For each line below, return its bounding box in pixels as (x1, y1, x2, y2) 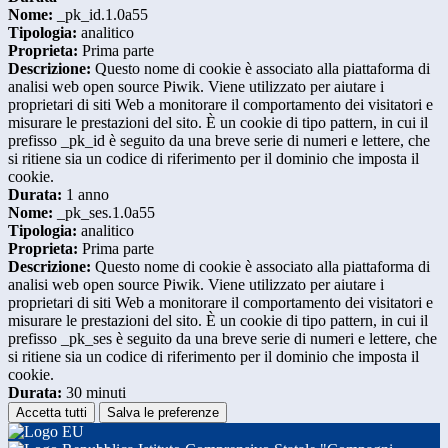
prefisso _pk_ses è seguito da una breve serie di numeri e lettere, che (8, 330, 437, 348)
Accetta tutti (16, 405, 87, 421)
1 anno (62, 186, 109, 204)
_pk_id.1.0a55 (53, 6, 148, 24)
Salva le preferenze (107, 405, 219, 421)
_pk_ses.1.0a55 (53, 204, 155, 222)
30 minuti (62, 384, 126, 402)
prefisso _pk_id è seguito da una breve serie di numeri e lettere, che (8, 132, 430, 150)
